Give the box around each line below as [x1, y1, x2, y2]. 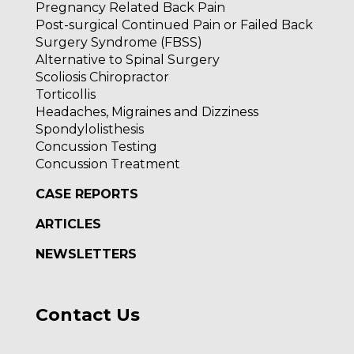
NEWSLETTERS [35, 246, 137, 262]
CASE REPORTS [35, 186, 138, 201]
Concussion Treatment [35, 156, 180, 171]
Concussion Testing [35, 138, 157, 154]
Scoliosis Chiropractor [35, 69, 169, 85]
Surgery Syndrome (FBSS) [35, 34, 202, 50]
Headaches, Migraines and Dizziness [35, 104, 258, 119]
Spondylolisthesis [35, 121, 144, 137]
